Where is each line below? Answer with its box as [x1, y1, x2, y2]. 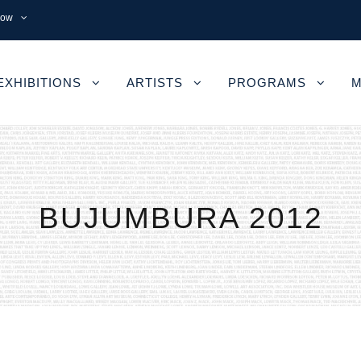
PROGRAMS [228, 76, 306, 89]
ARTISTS [127, 76, 183, 89]
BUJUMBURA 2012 [38, 201, 323, 234]
